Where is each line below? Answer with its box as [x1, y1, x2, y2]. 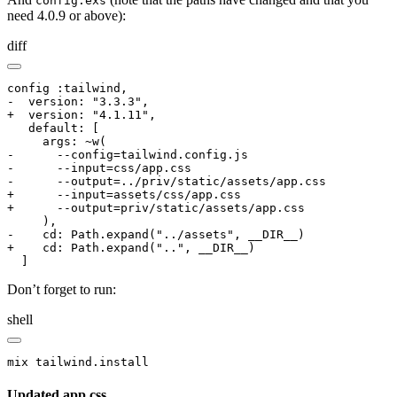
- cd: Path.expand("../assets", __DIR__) [7, 227, 305, 241]
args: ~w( [7, 134, 106, 148]
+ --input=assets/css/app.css [7, 187, 241, 201]
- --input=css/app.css [7, 160, 191, 175]
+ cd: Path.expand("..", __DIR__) [7, 240, 255, 254]
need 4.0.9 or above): [7, 7, 126, 23]
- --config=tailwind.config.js [7, 147, 248, 161]
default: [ [7, 121, 99, 135]
